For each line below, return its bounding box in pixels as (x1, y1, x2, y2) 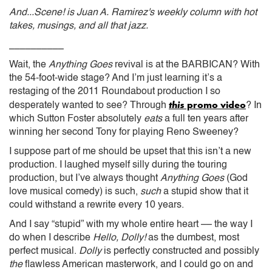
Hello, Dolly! (93, 233, 146, 243)
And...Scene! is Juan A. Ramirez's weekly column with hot (9, 7, 257, 18)
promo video (185, 98, 246, 111)
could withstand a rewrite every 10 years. (9, 200, 184, 210)
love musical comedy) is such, (9, 186, 140, 197)
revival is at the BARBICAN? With (112, 59, 260, 70)
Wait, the (9, 59, 49, 70)
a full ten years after (162, 114, 248, 124)
